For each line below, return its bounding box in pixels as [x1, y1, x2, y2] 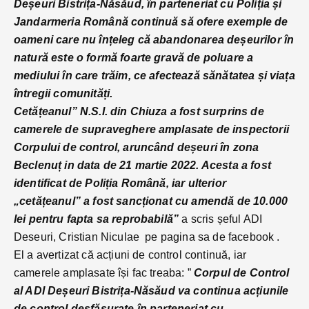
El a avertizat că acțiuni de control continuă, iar [14, 249, 247, 261]
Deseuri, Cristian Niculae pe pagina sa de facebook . [14, 231, 280, 243]
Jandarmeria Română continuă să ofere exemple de [14, 16, 288, 28]
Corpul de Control [193, 267, 290, 279]
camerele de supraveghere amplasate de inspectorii [14, 123, 289, 136]
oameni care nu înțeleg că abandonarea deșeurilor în [14, 34, 295, 46]
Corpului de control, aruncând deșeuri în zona [14, 141, 259, 154]
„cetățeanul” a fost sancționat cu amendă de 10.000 [14, 195, 288, 208]
